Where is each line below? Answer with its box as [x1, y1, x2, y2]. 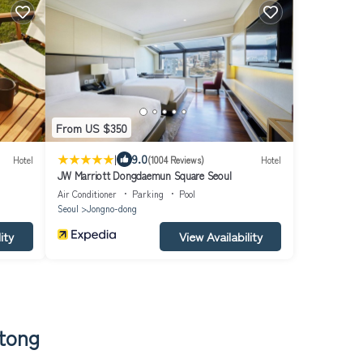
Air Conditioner [57, 187, 117, 201]
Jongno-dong [86, 202, 137, 216]
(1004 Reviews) [147, 152, 204, 166]
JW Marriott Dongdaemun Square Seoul [57, 168, 232, 184]
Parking [131, 187, 164, 201]
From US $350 [55, 119, 127, 136]
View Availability [178, 228, 263, 246]
